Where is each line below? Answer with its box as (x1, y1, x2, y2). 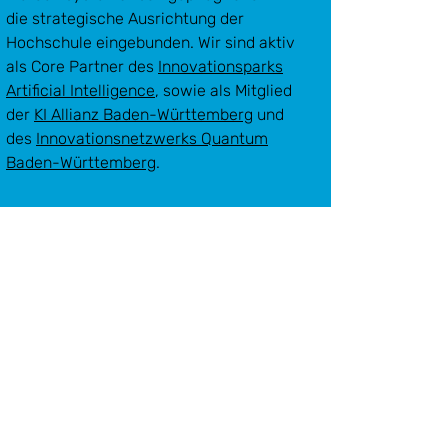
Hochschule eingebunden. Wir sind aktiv (6, 33, 295, 52)
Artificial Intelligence (6, 81, 155, 100)
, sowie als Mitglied (155, 81, 292, 100)
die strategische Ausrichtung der (6, 9, 244, 28)
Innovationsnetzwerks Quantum (36, 129, 268, 148)
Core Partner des (31, 57, 158, 76)
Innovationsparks (158, 57, 283, 76)
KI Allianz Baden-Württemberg (34, 105, 253, 124)
